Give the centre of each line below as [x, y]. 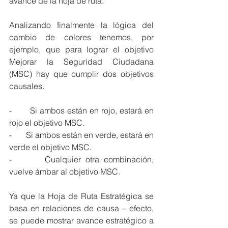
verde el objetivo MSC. [50, 147]
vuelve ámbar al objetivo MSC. [65, 171]
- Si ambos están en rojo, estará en [81, 110]
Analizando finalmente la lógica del [81, 25]
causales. [27, 86]
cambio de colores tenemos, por [81, 37]
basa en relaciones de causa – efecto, [81, 208]
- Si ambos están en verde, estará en [81, 135]
